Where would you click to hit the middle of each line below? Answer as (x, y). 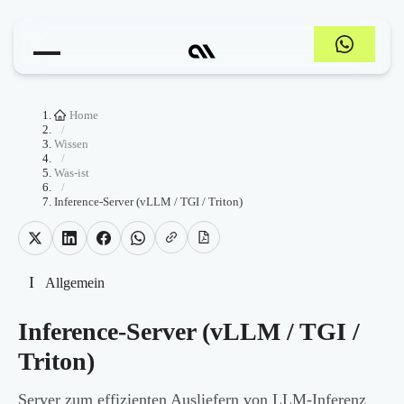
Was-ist (72, 173)
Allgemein (75, 282)
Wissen (71, 144)
